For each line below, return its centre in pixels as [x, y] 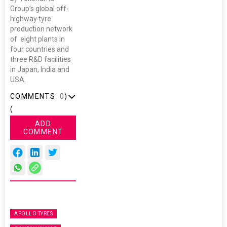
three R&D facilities [41, 60]
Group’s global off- [40, 9]
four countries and [40, 49]
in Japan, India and [40, 70]
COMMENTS [33, 97]
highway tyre [31, 19]
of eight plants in [37, 39]
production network [41, 29]
